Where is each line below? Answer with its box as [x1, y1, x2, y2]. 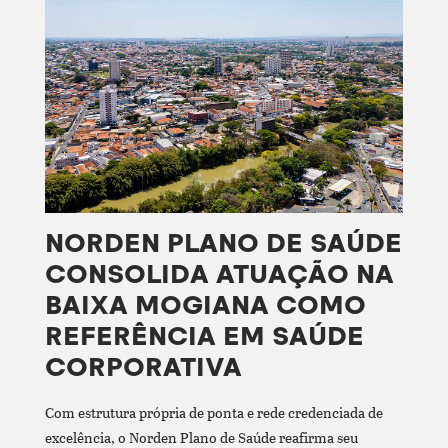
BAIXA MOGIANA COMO [44, 289, 366, 321]
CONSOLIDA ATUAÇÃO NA [44, 258, 394, 290]
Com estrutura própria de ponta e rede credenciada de [44, 401, 383, 423]
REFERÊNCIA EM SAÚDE [44, 320, 364, 352]
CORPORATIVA [44, 351, 242, 383]
